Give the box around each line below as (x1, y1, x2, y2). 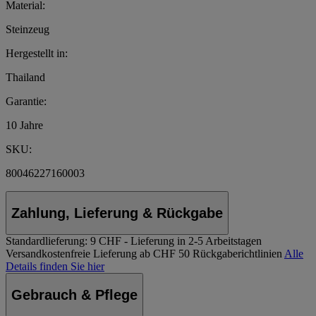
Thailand (6, 71, 45, 84)
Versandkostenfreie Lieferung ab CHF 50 (6, 248, 190, 260)
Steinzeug (6, 23, 49, 36)
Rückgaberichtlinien (193, 248, 282, 260)
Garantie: (6, 95, 47, 108)
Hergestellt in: (6, 47, 68, 60)
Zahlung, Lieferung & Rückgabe (11, 205, 223, 221)
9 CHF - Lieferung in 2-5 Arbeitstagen (90, 235, 262, 248)
